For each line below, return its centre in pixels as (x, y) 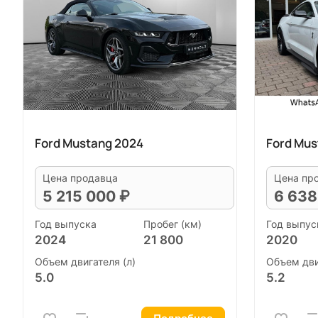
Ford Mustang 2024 (89, 143)
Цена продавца (80, 178)
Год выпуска (66, 224)
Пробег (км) (172, 224)
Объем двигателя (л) (85, 262)
